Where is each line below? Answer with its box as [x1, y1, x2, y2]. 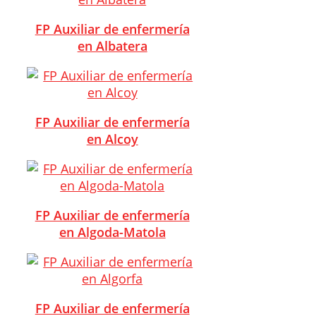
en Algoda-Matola [59, 223, 166, 241]
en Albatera [77, 37, 147, 54]
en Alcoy [86, 130, 138, 147]
